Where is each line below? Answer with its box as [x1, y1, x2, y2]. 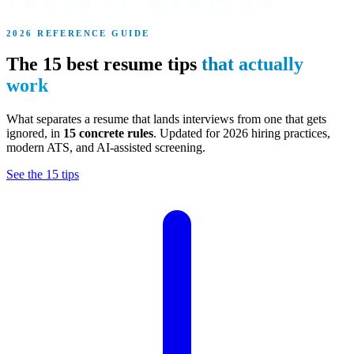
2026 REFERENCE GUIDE [6, 28, 150, 38]
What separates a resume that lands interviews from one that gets [6, 111, 326, 126]
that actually [201, 53, 303, 74]
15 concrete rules [63, 126, 153, 140]
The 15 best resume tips [6, 53, 201, 74]
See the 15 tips [6, 167, 79, 181]
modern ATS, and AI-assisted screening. [6, 140, 205, 154]
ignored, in [6, 126, 63, 140]
